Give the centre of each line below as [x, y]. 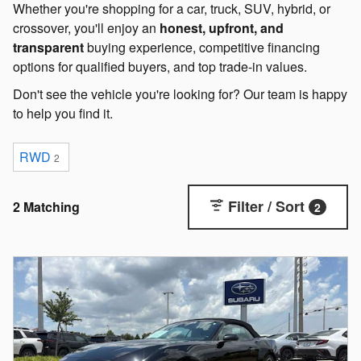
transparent [48, 47]
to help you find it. [63, 113]
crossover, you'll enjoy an [86, 27]
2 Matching [46, 206]
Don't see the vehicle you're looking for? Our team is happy [180, 93]
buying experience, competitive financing [202, 47]
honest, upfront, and [222, 27]
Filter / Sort [266, 206]
